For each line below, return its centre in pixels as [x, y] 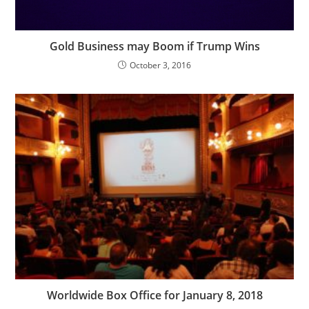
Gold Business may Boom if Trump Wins [154, 47]
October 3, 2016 [160, 66]
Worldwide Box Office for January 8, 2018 [154, 296]
